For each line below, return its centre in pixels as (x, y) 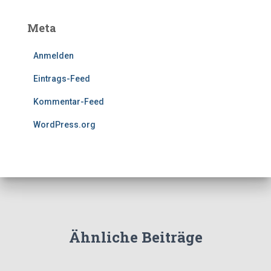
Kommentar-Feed (69, 102)
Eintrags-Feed (62, 79)
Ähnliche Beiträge (135, 237)
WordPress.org (64, 125)
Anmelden (54, 56)
